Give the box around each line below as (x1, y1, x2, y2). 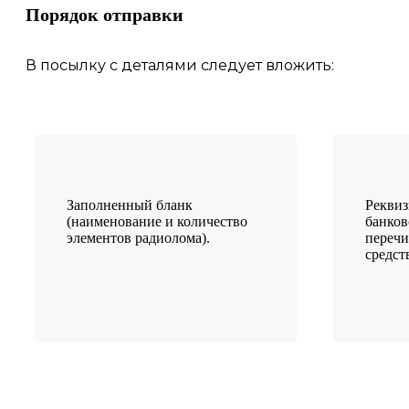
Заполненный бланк (67, 196, 193, 213)
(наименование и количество (67, 213, 247, 229)
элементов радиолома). (67, 229, 210, 246)
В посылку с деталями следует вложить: (26, 56, 334, 74)
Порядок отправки (26, 4, 184, 25)
